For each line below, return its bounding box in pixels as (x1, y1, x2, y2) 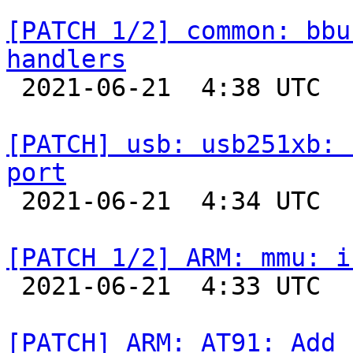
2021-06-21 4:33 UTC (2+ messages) (6, 272, 21, 300)
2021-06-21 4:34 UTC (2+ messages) (6, 187, 21, 215)
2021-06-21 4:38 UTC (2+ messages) (6, 73, 21, 102)
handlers (6, 45, 126, 73)
